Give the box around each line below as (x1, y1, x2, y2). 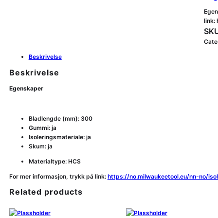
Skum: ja (28, 142, 53, 150)
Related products (9, 187, 83, 197)
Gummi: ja (28, 124, 56, 131)
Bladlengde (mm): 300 (28, 114, 92, 122)
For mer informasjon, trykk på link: (9, 172, 108, 180)
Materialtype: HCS (28, 157, 81, 165)
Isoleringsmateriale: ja (28, 133, 91, 141)
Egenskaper (9, 84, 43, 92)
